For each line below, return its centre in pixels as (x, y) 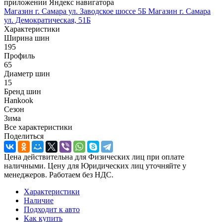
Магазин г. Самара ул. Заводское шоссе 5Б (76, 11)
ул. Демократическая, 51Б (47, 20)
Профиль (19, 55)
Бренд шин (23, 91)
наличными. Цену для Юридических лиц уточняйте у (95, 166)
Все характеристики (38, 127)
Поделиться (24, 136)
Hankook (19, 100)
